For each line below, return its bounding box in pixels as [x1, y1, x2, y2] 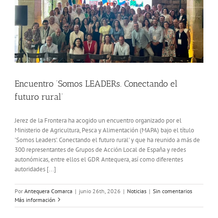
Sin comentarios [153, 187, 192, 195]
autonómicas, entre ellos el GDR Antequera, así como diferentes [15, 155, 183, 163]
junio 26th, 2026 [79, 187, 121, 195]
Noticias [127, 187, 146, 195]
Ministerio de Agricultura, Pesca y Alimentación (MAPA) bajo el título [15, 126, 194, 134]
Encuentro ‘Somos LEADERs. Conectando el [15, 78, 178, 89]
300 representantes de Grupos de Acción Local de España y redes [15, 145, 186, 154]
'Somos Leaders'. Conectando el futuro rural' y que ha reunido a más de [15, 135, 200, 144]
